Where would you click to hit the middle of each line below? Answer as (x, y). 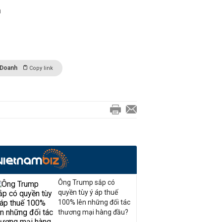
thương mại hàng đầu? (93, 212)
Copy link (41, 68)
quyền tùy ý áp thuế (88, 192)
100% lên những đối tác (94, 202)
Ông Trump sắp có (86, 182)
